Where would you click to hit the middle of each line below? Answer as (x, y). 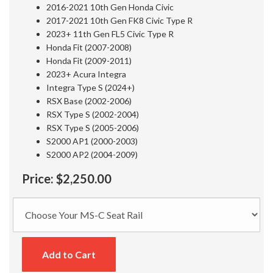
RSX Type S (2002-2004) (93, 114)
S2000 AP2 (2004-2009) (92, 154)
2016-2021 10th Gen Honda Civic (110, 7)
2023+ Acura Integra (86, 74)
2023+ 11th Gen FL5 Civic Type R (110, 34)
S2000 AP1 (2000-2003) (92, 141)
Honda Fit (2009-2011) (89, 60)
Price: (38, 179)
